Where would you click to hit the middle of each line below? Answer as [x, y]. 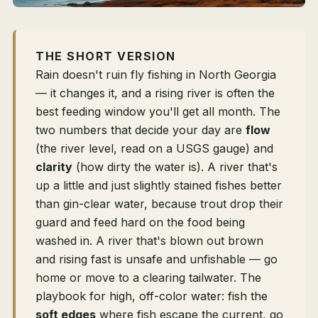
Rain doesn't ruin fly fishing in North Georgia [156, 75]
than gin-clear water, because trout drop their [159, 204]
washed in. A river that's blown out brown [149, 241]
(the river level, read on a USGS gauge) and [154, 149]
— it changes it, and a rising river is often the [155, 93]
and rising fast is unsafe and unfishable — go [157, 259]
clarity [54, 167]
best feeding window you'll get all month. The [158, 112]
